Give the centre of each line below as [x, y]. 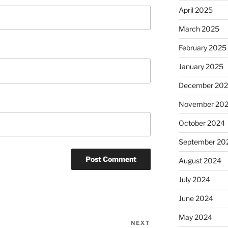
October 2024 [202, 123]
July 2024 [194, 180]
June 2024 [196, 198]
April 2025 [195, 10]
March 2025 [199, 29]
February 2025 [202, 48]
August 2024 [200, 161]
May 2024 [195, 217]
